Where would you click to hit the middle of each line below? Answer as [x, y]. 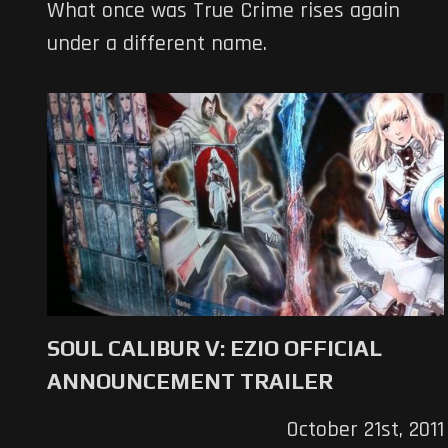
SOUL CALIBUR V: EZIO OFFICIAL [214, 348]
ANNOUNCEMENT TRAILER [190, 381]
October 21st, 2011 [364, 430]
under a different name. [157, 43]
